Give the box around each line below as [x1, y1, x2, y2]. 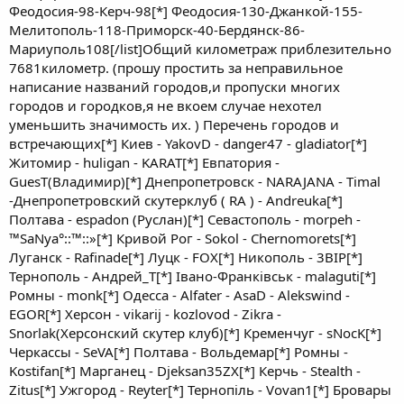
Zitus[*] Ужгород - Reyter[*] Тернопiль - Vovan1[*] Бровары [9, 381, 391, 399]
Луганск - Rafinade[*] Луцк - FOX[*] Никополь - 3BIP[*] [9, 248, 363, 266]
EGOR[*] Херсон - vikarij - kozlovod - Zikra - [9, 305, 281, 323]
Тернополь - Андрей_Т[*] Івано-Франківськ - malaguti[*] [9, 267, 376, 285]
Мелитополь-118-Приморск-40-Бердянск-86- [9, 21, 305, 39]
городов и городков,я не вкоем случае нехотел [9, 96, 322, 115]
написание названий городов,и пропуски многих [9, 78, 340, 96]
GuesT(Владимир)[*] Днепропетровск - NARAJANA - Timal [9, 172, 381, 190]
